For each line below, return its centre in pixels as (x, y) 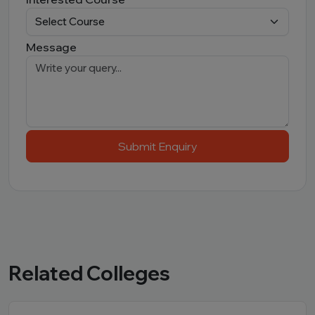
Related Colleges (89, 273)
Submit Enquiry (157, 146)
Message (51, 47)
